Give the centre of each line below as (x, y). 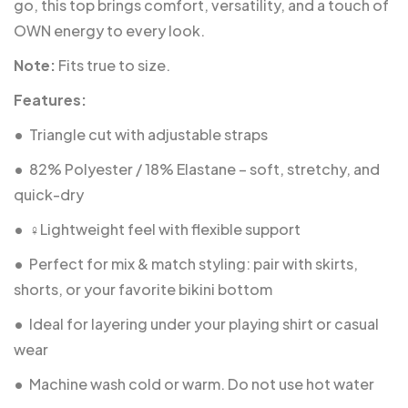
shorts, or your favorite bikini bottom (143, 289)
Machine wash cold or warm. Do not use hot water (202, 383)
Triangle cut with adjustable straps (148, 134)
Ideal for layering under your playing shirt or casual (204, 323)
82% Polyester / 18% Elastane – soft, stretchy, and (204, 168)
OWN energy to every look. (109, 30)
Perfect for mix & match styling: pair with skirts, (194, 263)
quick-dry (49, 194)
